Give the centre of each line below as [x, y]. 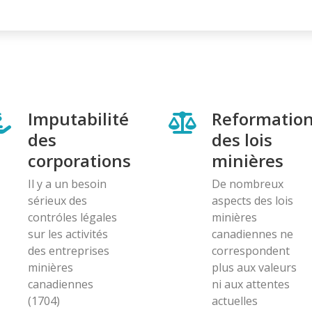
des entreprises [69, 250]
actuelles [235, 301]
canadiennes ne [252, 234]
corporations [79, 160]
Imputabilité [78, 118]
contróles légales [72, 217]
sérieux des [57, 200]
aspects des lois [252, 200]
